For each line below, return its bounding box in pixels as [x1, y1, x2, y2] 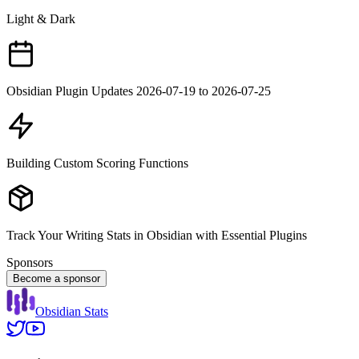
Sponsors [6, 255, 53, 269]
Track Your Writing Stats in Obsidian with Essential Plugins [6, 228, 307, 242]
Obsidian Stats [35, 304, 108, 318]
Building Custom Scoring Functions [6, 155, 188, 170]
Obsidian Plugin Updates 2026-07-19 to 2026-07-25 [6, 83, 271, 98]
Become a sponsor [13, 272, 100, 284]
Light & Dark [6, 11, 75, 26]
